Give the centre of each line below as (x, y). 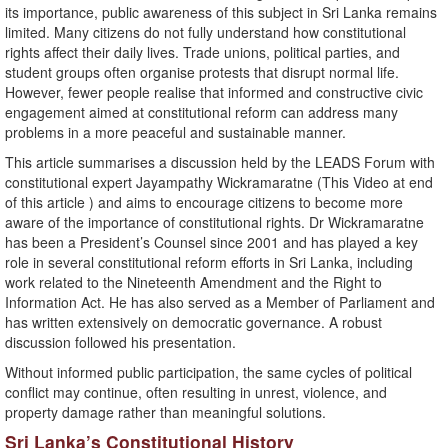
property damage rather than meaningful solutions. (165, 412)
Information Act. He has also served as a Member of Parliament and (220, 302)
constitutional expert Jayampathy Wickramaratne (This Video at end (219, 182)
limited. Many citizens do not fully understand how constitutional (205, 32)
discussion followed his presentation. (122, 342)
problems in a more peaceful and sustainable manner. (175, 132)
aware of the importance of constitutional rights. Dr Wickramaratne (214, 222)
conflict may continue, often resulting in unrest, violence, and (196, 392)
